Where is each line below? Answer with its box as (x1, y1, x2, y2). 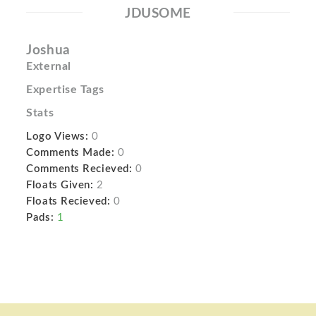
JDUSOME (125, 7, 191, 20)
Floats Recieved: (26, 196, 111, 207)
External (26, 61, 71, 72)
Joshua (26, 44, 71, 57)
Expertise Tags (26, 84, 104, 95)
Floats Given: (26, 180, 94, 190)
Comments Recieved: (26, 164, 133, 174)
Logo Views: (26, 131, 89, 142)
